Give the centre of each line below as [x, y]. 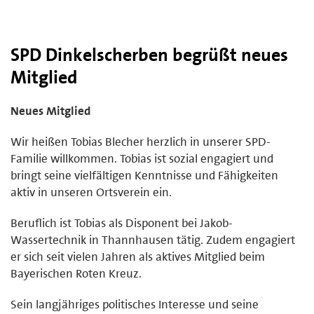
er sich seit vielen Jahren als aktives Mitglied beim [138, 256]
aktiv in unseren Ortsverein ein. [91, 192]
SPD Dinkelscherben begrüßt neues [149, 54]
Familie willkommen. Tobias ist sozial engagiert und [142, 158]
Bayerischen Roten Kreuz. [76, 273]
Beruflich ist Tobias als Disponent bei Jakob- [122, 223]
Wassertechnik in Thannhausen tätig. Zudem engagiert [153, 239]
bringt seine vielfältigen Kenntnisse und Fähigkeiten [144, 175]
